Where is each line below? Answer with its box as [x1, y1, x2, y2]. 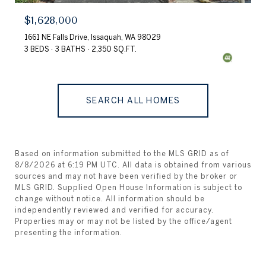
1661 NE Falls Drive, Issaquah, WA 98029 [24, 33, 161, 41]
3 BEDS [24, 45, 49, 53]
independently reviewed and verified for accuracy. [15, 205, 214, 214]
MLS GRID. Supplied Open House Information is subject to [15, 183, 242, 191]
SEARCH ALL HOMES [85, 96, 180, 106]
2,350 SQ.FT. [91, 45, 137, 53]
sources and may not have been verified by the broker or [15, 172, 237, 180]
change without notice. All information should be [15, 194, 205, 202]
